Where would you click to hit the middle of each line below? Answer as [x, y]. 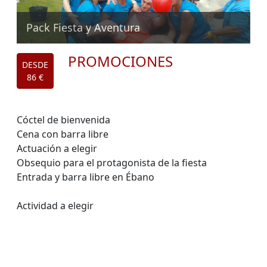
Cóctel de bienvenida [63, 120]
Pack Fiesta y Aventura [83, 28]
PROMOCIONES [120, 61]
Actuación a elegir [57, 149]
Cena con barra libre [63, 134]
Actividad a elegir [55, 206]
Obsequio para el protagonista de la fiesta [112, 163]
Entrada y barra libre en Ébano [86, 177]
